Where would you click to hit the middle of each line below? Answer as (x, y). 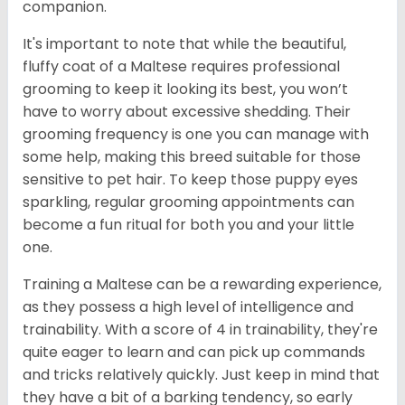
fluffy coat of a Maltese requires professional (181, 67)
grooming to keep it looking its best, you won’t (185, 89)
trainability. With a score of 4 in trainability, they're (200, 330)
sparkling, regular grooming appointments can (188, 202)
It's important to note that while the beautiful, (184, 44)
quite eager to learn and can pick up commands (194, 353)
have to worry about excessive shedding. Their (187, 112)
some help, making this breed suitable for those (192, 157)
